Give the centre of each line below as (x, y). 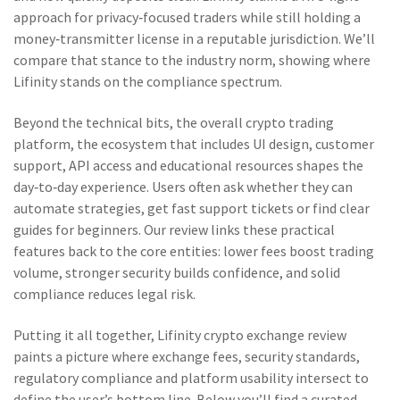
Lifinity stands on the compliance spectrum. (148, 81)
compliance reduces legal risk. (104, 294)
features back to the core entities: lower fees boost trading (194, 251)
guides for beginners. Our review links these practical (174, 229)
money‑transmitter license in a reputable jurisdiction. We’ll (194, 38)
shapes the (329, 165)
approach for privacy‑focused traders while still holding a (187, 17)
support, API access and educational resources (154, 165)
